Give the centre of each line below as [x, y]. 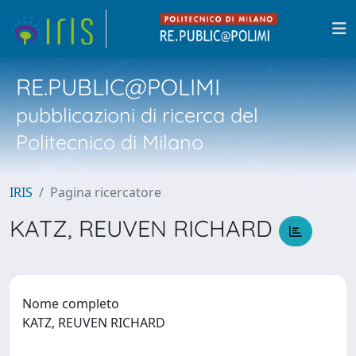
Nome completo [71, 303]
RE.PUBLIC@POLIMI [118, 87]
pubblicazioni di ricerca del [137, 115]
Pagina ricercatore [106, 192]
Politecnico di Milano [110, 142]
